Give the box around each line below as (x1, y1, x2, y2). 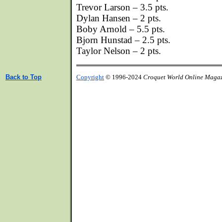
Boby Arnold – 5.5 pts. (76, 24, 165, 34)
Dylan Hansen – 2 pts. (76, 13, 161, 23)
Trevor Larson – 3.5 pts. (76, 2, 168, 12)
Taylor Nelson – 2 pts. (76, 46, 161, 56)
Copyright (76, 73, 104, 81)
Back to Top (5, 73, 42, 81)
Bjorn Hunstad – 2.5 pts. (76, 35, 170, 45)
